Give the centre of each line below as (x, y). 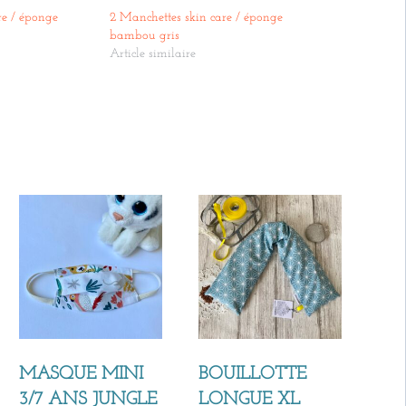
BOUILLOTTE (252, 374)
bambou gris (145, 36)
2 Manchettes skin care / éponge (197, 18)
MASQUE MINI (81, 374)
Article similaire (153, 54)
